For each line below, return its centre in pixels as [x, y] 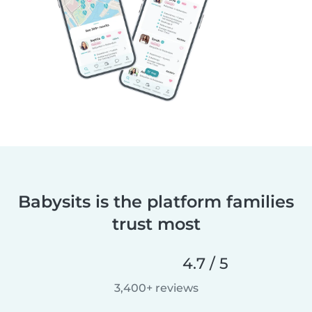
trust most [156, 224]
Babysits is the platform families [156, 201]
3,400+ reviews [156, 288]
